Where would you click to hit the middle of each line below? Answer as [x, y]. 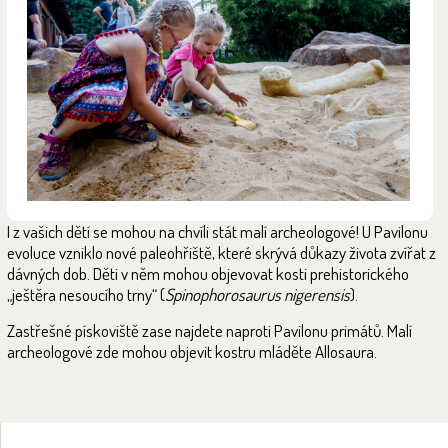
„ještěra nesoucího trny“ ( [86, 295]
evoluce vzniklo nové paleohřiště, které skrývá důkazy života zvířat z [221, 253]
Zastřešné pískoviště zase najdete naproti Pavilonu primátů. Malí [209, 331]
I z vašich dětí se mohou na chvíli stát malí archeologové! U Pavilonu [217, 232]
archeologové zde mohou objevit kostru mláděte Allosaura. [192, 352]
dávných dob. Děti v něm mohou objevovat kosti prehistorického [208, 274]
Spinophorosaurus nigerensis [257, 295]
